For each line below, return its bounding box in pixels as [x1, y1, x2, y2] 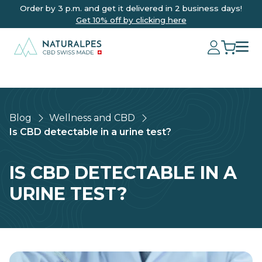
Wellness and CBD [49, 112, 135, 123]
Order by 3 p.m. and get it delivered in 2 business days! [20, 4, 242, 13]
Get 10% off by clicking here [75, 15, 187, 25]
